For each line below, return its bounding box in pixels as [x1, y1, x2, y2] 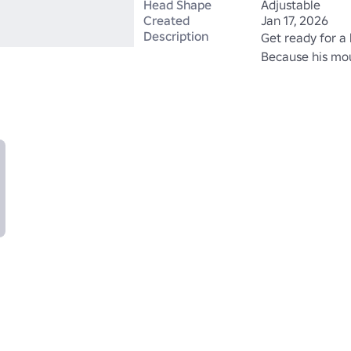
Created [143, 13, 190, 28]
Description [143, 28, 208, 44]
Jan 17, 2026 [261, 13, 328, 28]
